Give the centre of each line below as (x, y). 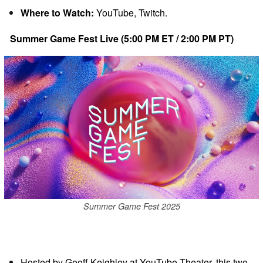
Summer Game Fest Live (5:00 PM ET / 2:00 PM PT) (122, 38)
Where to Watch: (57, 12)
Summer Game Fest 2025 (131, 206)
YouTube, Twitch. (131, 12)
